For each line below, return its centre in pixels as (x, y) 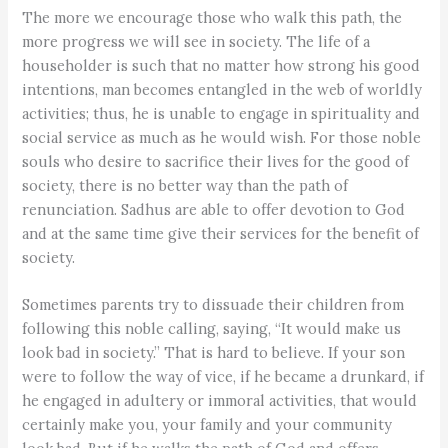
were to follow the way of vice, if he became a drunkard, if (223, 377)
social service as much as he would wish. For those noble (222, 137)
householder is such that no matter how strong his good (221, 65)
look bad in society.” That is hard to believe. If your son (214, 353)
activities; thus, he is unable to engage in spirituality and (221, 113)
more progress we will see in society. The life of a (196, 41)
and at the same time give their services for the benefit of (221, 233)
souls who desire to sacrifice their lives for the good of (216, 161)
